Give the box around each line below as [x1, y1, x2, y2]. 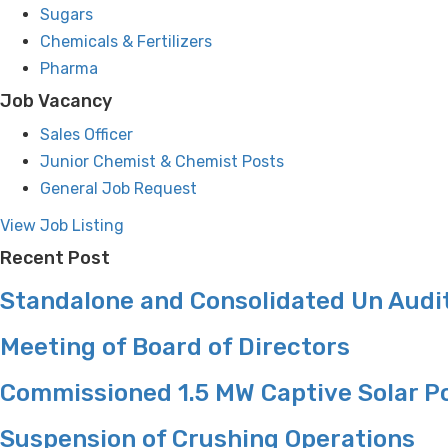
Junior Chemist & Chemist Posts [40, 152, 284, 172]
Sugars [40, 5, 93, 25]
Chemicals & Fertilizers [40, 32, 212, 52]
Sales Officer [40, 125, 133, 145]
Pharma [40, 59, 98, 79]
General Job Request [40, 179, 197, 199]
